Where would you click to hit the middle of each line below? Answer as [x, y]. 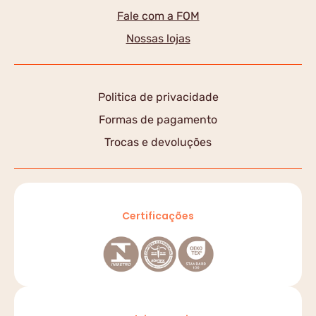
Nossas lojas [158, 38]
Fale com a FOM [158, 16]
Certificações [158, 216]
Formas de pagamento [158, 120]
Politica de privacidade [158, 97]
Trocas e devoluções [158, 142]
